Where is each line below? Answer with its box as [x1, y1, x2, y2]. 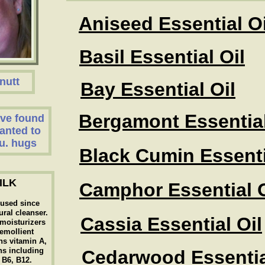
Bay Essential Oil [80, 79, 235, 100]
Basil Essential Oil [79, 46, 245, 67]
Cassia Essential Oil [80, 214, 262, 235]
